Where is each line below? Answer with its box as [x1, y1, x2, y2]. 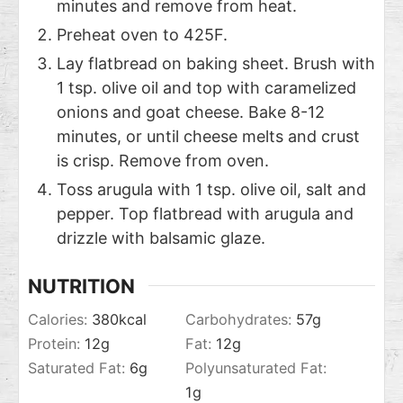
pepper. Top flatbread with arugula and [57, 203, 354, 223]
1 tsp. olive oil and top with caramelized [57, 77, 356, 97]
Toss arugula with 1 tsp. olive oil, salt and [57, 179, 366, 199]
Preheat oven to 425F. [57, 24, 228, 44]
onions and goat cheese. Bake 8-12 [57, 102, 325, 121]
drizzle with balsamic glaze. [57, 228, 265, 247]
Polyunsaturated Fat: [185, 359, 327, 378]
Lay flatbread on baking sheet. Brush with [57, 53, 375, 73]
